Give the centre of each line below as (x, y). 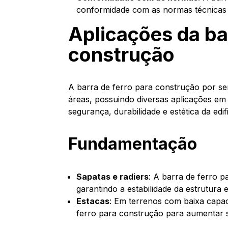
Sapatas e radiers (113, 177)
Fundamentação (133, 144)
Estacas (93, 201)
